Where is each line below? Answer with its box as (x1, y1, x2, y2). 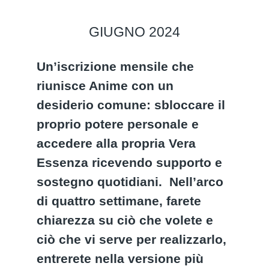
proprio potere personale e (37, 117, 199, 131)
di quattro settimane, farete (37, 194, 202, 208)
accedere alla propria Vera (37, 136, 196, 150)
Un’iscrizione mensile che (37, 59, 195, 73)
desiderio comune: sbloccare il (37, 98, 226, 112)
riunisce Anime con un (37, 79, 174, 92)
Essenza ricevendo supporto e (37, 156, 223, 169)
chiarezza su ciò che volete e (37, 213, 214, 227)
